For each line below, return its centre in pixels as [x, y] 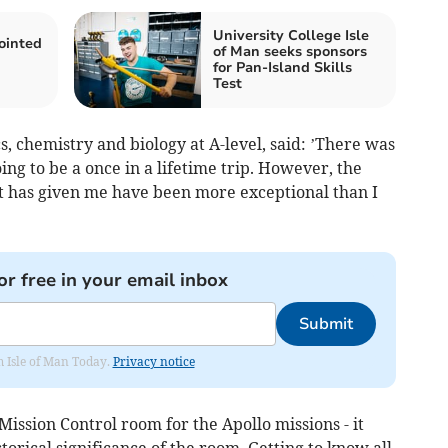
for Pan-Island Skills [282, 67]
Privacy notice [153, 361]
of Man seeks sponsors [290, 51]
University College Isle [291, 35]
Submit [325, 323]
